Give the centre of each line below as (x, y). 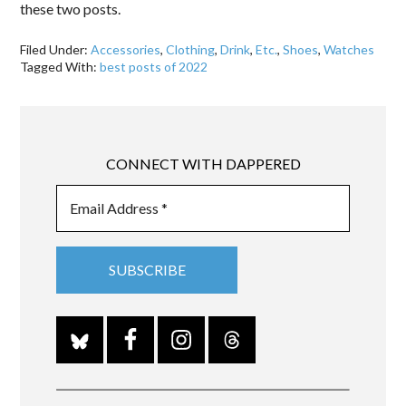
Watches (349, 50)
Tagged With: (60, 67)
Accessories (126, 50)
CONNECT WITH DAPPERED (203, 163)
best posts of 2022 (154, 67)
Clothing (191, 50)
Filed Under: (56, 50)
